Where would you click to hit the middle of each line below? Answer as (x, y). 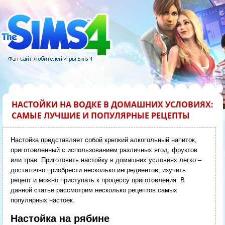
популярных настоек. (42, 200)
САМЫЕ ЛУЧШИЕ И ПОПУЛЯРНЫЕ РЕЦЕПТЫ (100, 115)
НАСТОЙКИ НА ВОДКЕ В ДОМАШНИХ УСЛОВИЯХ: (112, 104)
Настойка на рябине (60, 218)
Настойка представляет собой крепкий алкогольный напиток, (103, 140)
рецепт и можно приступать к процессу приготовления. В (97, 180)
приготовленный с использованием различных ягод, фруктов (104, 150)
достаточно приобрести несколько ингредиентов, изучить (98, 170)
